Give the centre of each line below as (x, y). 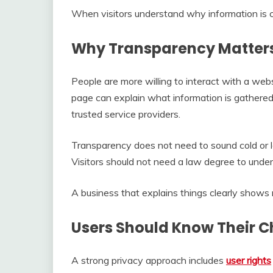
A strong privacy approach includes (149, 260)
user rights (249, 260)
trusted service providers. (126, 114)
